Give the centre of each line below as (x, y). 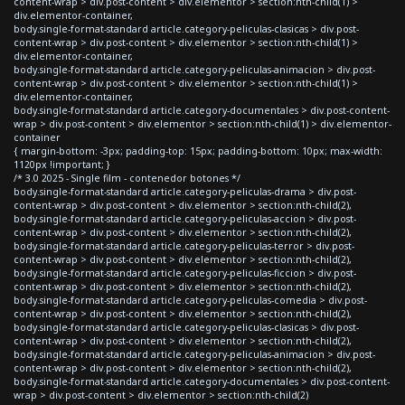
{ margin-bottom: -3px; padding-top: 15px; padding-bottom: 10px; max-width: (198, 151)
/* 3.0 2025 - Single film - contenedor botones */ (127, 178)
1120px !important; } (62, 164)
